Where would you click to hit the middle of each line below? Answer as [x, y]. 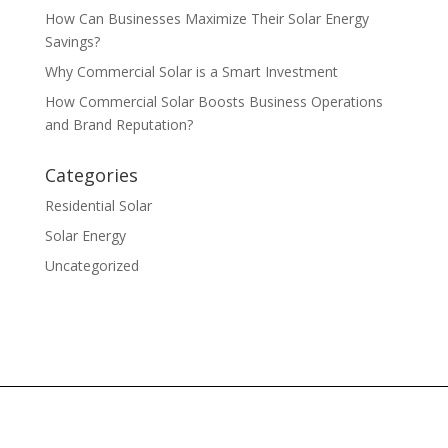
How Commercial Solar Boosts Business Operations [213, 101]
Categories [91, 174]
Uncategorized [91, 265]
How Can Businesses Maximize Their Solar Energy [206, 18]
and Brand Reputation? [118, 124]
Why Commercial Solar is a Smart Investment [191, 71]
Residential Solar [98, 205]
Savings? [72, 41]
